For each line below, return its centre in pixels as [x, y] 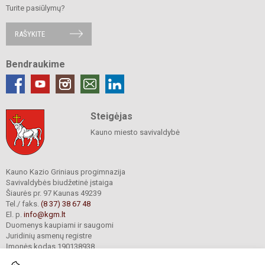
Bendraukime [35, 64]
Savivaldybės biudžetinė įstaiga [59, 182]
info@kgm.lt [45, 214]
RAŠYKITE [30, 34]
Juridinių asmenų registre [49, 235]
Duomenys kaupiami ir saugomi [60, 225]
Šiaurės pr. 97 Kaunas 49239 [54, 193]
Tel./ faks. [23, 203]
